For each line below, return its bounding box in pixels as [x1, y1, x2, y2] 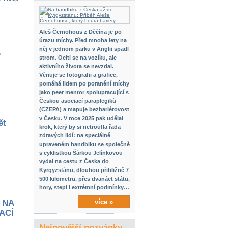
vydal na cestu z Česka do [39, 158, 109, 164]
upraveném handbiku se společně [39, 141, 130, 147]
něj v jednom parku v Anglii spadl [39, 46, 129, 52]
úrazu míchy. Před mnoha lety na [39, 37, 127, 43]
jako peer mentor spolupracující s [39, 89, 129, 95]
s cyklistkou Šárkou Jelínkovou [39, 150, 123, 156]
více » [95, 198, 113, 206]
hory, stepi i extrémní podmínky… [39, 184, 129, 190]
